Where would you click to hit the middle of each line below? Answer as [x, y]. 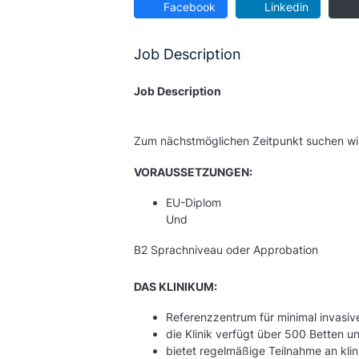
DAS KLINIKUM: [175, 286]
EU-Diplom [194, 202]
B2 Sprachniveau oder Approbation [226, 250]
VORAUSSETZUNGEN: [193, 172]
